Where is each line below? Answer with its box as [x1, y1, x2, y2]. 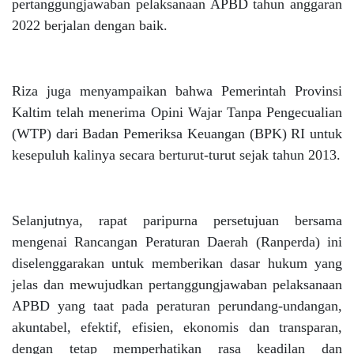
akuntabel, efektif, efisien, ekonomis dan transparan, [12, 319, 342, 335]
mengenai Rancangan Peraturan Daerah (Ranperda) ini [12, 234, 342, 250]
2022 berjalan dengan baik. [12, 17, 168, 33]
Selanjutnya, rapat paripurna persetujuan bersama [12, 213, 342, 228]
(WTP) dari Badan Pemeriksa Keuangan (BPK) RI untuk [12, 126, 342, 141]
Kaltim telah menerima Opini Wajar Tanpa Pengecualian [12, 104, 342, 120]
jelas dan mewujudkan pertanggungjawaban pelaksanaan [12, 277, 342, 292]
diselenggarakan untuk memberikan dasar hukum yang [12, 255, 342, 271]
